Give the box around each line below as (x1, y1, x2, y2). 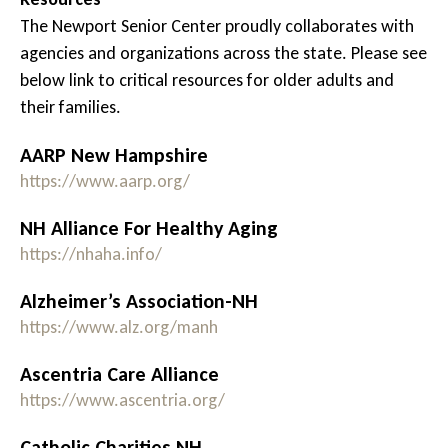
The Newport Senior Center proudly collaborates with (20, 15, 414, 38)
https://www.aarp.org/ (20, 170, 190, 193)
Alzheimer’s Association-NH (20, 289, 258, 314)
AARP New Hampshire (20, 143, 208, 168)
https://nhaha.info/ (20, 243, 162, 266)
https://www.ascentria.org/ (20, 389, 225, 412)
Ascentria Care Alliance (20, 362, 219, 387)
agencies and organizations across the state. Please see (20, 42, 427, 65)
